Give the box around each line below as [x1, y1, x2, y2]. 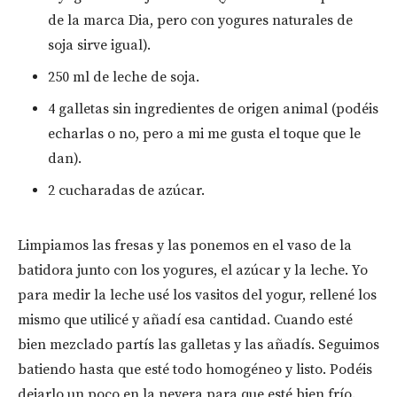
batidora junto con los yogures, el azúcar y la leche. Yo [18, 261, 368, 279]
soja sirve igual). [48, 35, 151, 54]
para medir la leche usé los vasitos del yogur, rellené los [18, 285, 377, 304]
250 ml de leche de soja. [48, 67, 199, 86]
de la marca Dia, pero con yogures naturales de [48, 11, 353, 29]
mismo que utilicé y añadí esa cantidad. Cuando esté [18, 310, 353, 329]
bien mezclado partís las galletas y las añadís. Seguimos [18, 335, 379, 354]
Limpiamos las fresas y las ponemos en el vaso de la [18, 236, 352, 254]
